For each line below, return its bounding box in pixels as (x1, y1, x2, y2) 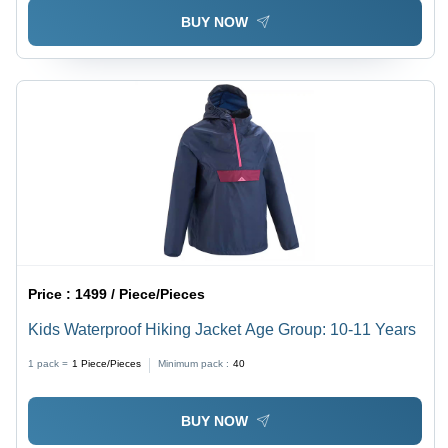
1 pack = (28, 358, 69, 370)
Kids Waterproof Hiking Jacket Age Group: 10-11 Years (28, 321, 417, 339)
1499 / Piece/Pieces (75, 286, 206, 303)
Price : (28, 286, 76, 303)
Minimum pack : (158, 358, 230, 370)
